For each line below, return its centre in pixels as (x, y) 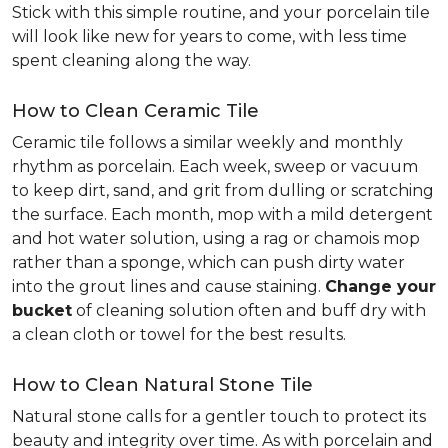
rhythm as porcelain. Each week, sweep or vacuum (215, 166)
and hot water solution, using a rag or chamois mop (216, 238)
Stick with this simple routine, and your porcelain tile (221, 12)
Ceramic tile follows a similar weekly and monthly (207, 142)
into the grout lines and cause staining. (168, 286)
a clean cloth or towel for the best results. (179, 334)
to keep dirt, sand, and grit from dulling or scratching (223, 190)
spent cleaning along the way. (131, 60)
